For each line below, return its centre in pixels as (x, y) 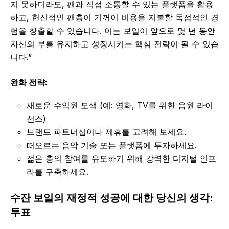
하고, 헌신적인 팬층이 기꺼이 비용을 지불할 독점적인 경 (114, 18)
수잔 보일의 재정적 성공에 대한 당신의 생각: (112, 198)
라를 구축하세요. (58, 172)
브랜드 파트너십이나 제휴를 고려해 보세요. (106, 132)
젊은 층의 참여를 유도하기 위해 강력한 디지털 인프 (121, 159)
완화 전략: (29, 83)
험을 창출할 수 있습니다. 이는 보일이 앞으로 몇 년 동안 (113, 31)
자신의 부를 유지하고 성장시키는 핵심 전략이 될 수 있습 (114, 44)
